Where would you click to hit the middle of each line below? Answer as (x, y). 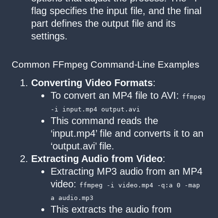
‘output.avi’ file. (82, 146)
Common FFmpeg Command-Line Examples (106, 65)
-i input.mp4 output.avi (95, 109)
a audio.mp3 (72, 198)
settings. (49, 36)
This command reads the (104, 120)
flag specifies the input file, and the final (116, 11)
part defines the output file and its (103, 24)
